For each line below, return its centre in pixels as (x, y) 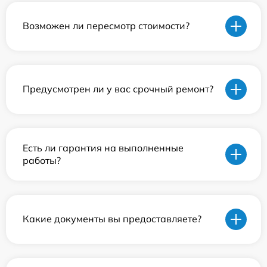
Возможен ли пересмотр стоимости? (106, 26)
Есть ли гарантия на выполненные (103, 148)
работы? (42, 160)
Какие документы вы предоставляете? (112, 219)
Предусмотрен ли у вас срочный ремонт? (118, 89)
